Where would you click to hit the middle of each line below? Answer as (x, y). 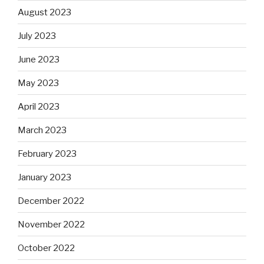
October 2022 (46, 248)
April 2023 (39, 106)
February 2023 (47, 154)
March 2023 (42, 130)
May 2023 (38, 83)
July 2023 (37, 36)
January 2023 (44, 177)
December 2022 (51, 201)
